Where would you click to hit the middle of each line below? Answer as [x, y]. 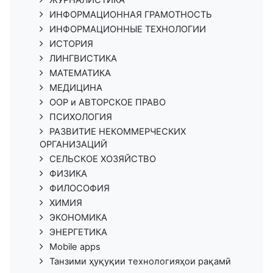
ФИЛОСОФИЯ [80, 189]
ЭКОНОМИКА [78, 218]
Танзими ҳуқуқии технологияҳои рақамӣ [140, 262]
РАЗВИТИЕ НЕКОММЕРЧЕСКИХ [118, 132]
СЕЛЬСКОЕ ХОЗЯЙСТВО [103, 159]
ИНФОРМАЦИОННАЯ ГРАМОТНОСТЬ [131, 15]
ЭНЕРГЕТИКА [78, 232]
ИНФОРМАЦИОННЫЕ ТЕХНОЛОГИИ [128, 30]
